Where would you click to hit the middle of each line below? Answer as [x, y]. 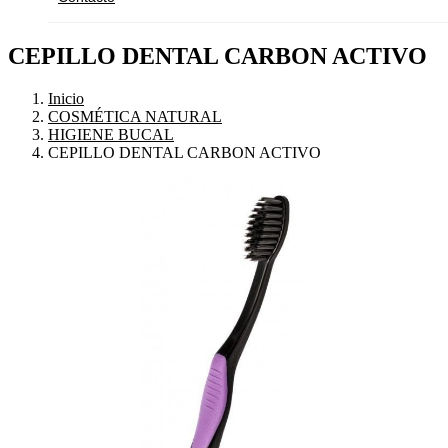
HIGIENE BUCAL [111, 134]
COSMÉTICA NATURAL [135, 116]
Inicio [66, 98]
